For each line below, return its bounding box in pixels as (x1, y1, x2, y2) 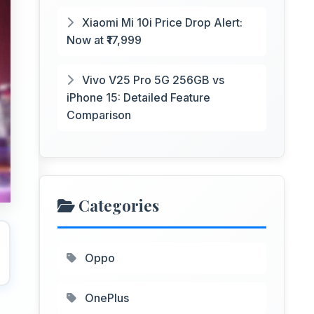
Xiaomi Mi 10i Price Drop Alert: (79, 15, 243, 29)
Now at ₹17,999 (67, 33, 142, 47)
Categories (75, 195, 159, 216)
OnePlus (82, 291, 129, 305)
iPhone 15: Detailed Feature (67, 90, 210, 104)
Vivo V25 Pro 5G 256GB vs (79, 73, 224, 87)
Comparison (67, 108, 131, 122)
